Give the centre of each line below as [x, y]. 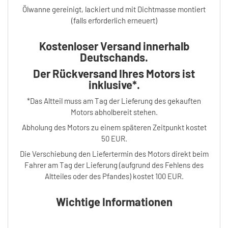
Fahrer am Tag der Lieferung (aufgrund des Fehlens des [114, 165]
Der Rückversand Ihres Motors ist [114, 73]
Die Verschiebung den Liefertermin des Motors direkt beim [114, 153]
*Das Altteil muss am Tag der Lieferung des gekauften [114, 101]
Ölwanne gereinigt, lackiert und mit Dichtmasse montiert [114, 9]
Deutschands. [114, 57]
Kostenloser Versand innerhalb [114, 46]
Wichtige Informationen [114, 201]
